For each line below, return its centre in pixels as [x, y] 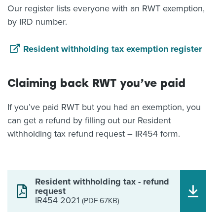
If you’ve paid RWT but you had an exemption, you [104, 107]
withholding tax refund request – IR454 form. [94, 134]
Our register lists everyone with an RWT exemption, [106, 8]
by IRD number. [37, 22]
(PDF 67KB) [101, 201]
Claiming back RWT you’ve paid [96, 83]
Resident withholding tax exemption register [112, 49]
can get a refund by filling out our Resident [89, 120]
